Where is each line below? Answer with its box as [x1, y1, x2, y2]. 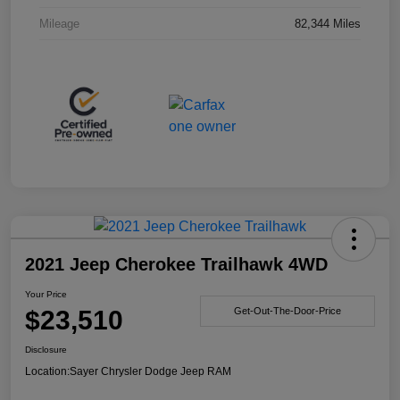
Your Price [25, 288, 67, 299]
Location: [25, 364, 70, 378]
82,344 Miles [295, 16, 361, 30]
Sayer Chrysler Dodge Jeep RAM [70, 364, 231, 378]
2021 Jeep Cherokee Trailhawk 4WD [25, 254, 328, 274]
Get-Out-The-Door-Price [234, 305, 341, 317]
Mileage [39, 16, 79, 30]
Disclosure [25, 344, 67, 354]
